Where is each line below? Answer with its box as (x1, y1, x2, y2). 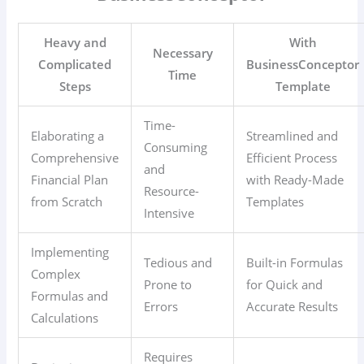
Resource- (144, 182, 200, 199)
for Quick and (246, 275, 323, 292)
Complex (31, 265, 81, 282)
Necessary (152, 44, 213, 61)
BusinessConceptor (246, 55, 360, 72)
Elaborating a (31, 127, 105, 144)
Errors (144, 297, 179, 314)
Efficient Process (246, 149, 338, 166)
